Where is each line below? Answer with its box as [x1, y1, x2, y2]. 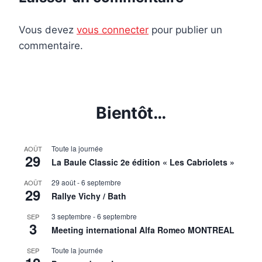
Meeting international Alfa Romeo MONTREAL [51, 223, 235, 236]
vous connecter [77, 23, 149, 36]
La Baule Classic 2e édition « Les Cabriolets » [51, 156, 235, 168]
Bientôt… [96, 102, 166, 123]
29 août [51, 177, 75, 187]
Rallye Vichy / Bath [51, 189, 126, 202]
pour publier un [149, 23, 222, 36]
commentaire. [19, 39, 83, 51]
